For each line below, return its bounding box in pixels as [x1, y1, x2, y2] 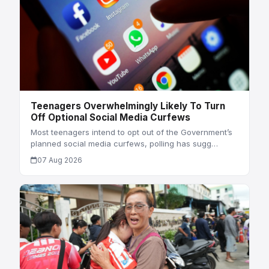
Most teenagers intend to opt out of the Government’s [30, 127, 232, 138]
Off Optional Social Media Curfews [30, 112, 190, 124]
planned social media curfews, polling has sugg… [30, 139, 218, 149]
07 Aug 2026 [37, 156, 82, 165]
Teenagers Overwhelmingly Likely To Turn [30, 100, 225, 112]
